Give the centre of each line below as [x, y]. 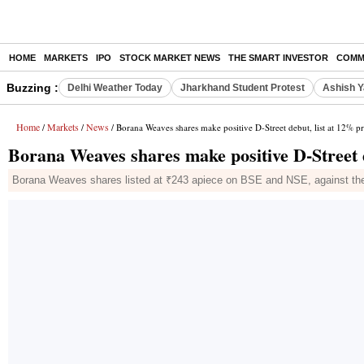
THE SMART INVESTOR [278, 58]
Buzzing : [32, 88]
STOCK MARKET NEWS [170, 58]
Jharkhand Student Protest [243, 88]
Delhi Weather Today [115, 88]
